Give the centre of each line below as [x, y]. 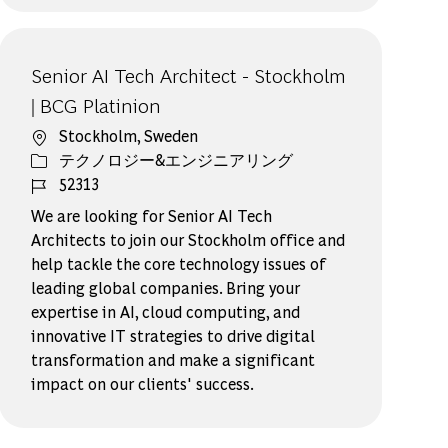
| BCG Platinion [96, 104]
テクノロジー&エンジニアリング [176, 159]
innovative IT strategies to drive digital [173, 335]
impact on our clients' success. [143, 383]
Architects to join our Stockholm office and [188, 239]
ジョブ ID [65, 182]
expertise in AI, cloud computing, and [166, 311]
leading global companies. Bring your [166, 287]
